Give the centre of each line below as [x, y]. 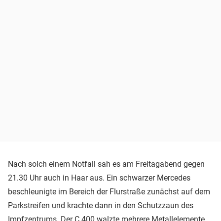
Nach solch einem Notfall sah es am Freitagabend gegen [106, 164]
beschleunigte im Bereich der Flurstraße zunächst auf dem [109, 192]
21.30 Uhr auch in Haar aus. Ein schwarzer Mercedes [99, 178]
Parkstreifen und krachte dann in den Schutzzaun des [101, 206]
